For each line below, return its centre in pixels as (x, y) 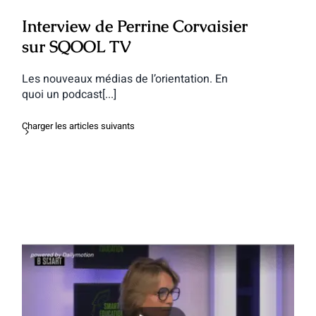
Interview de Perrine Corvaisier (134, 26)
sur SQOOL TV (76, 46)
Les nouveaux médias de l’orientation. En (124, 79)
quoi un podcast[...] (69, 94)
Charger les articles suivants (78, 126)
